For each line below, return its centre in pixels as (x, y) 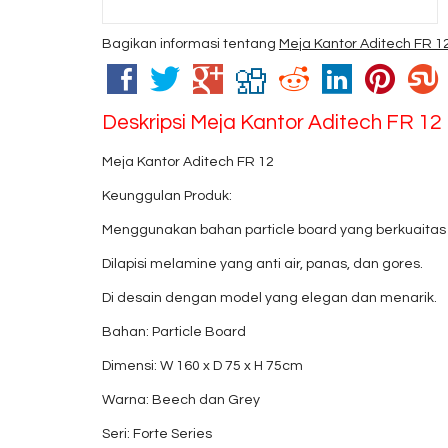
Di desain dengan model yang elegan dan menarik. (269, 297)
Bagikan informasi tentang (190, 43)
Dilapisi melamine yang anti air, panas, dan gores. (262, 263)
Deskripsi (146, 122)
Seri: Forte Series (157, 433)
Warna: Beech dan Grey (181, 399)
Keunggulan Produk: (167, 195)
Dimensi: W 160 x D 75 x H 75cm (202, 365)
